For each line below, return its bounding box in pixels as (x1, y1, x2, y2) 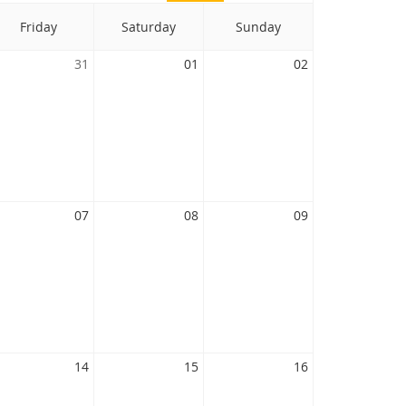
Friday (20, 18, 57, 35)
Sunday (235, 18, 281, 35)
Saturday (121, 18, 176, 35)
